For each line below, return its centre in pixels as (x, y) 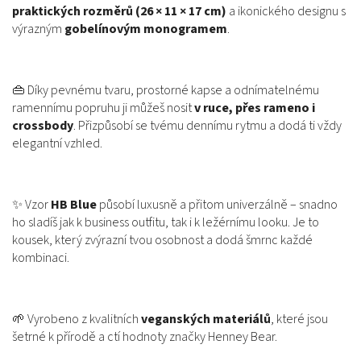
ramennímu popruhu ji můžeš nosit (103, 108)
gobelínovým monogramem (146, 29)
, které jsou (299, 319)
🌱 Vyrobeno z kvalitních (77, 319)
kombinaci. (41, 258)
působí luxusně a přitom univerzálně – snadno (217, 205)
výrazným (38, 29)
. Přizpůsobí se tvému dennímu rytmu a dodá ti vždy (207, 126)
